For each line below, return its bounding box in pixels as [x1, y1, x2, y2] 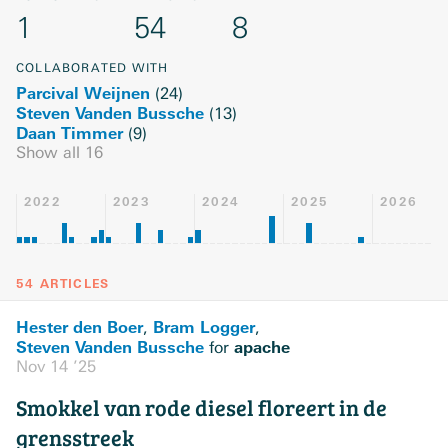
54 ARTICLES [16, 276, 110, 293]
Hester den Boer [16, 317, 143, 338]
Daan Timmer [16, 123, 123, 144]
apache [234, 337, 290, 358]
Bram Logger [153, 317, 255, 338]
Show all [16, 143, 85, 163]
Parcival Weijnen [16, 83, 150, 104]
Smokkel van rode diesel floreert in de [16, 392, 387, 423]
